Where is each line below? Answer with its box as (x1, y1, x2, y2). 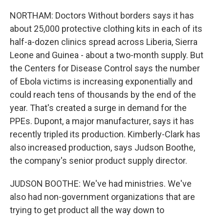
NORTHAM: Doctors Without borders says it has (10, 10, 194, 21)
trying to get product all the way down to (10, 205, 164, 215)
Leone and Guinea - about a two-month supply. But (10, 50, 203, 60)
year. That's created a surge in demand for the (10, 103, 187, 113)
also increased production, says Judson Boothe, (10, 142, 195, 153)
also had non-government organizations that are (10, 192, 195, 202)
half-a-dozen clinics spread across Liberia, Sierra (10, 37, 197, 47)
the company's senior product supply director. (10, 155, 187, 166)
